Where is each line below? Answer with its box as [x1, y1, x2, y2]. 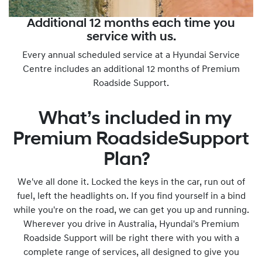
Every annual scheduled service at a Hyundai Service [22, 51, 240, 60]
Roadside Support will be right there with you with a [23, 234, 239, 243]
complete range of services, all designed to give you [23, 248, 239, 257]
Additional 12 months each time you [27, 18, 235, 30]
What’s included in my [30, 110, 232, 129]
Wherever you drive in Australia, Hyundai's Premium [23, 220, 239, 229]
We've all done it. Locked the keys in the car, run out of [17, 178, 245, 187]
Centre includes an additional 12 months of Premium [22, 65, 240, 74]
